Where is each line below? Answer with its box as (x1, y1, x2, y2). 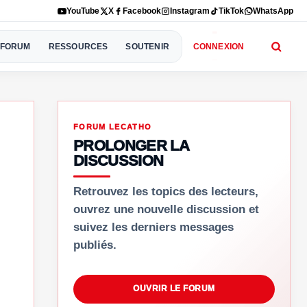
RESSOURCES (48, 41, 108, 51)
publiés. (73, 238, 116, 251)
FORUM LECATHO (73, 123, 152, 131)
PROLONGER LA (73, 137, 189, 154)
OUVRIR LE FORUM (133, 284, 215, 294)
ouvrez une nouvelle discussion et (73, 203, 259, 216)
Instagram (170, 6, 210, 16)
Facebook (123, 6, 161, 16)
